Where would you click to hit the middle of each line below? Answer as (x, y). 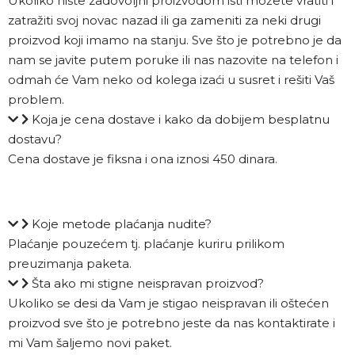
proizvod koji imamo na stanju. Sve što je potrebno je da (175, 40)
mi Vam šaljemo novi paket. (90, 343)
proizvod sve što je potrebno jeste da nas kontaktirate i (172, 323)
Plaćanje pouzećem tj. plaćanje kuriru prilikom (146, 244)
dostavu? (35, 139)
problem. (36, 100)
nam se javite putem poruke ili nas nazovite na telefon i (173, 60)
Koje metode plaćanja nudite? (122, 224)
